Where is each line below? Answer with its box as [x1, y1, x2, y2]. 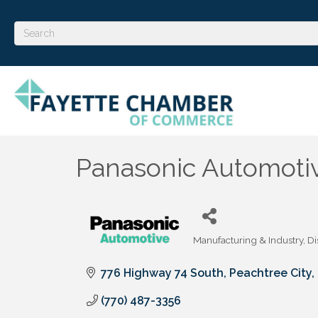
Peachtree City [229, 265, 312, 280]
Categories [192, 243, 242, 255]
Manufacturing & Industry [193, 234, 303, 246]
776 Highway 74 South [101, 265, 224, 280]
